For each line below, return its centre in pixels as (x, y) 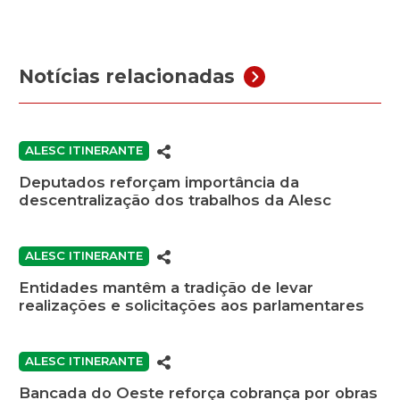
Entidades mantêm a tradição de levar (166, 287)
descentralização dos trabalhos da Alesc (177, 200)
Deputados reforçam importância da (159, 182)
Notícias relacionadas (127, 77)
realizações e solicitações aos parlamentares (192, 305)
